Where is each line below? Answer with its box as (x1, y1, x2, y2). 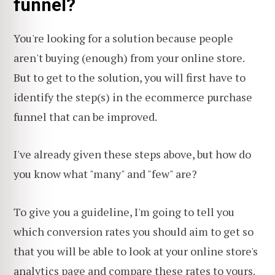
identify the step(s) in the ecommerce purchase (14, 89, 252, 104)
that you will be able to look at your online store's (14, 244, 258, 259)
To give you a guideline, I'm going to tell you (14, 204, 234, 220)
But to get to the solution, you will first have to (14, 69, 246, 85)
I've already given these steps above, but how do (14, 147, 251, 162)
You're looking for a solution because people (14, 30, 233, 45)
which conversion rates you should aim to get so (14, 224, 254, 239)
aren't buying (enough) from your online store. (14, 50, 244, 65)
